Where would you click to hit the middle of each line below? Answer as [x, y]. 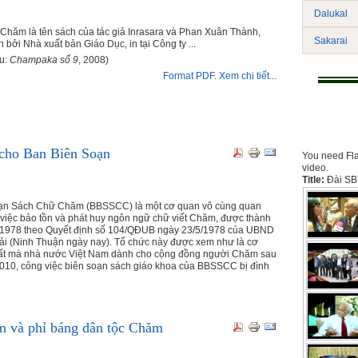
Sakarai [331, 41]
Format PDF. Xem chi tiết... [220, 76]
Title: [314, 180]
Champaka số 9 [44, 60]
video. [315, 168]
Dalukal [331, 14]
